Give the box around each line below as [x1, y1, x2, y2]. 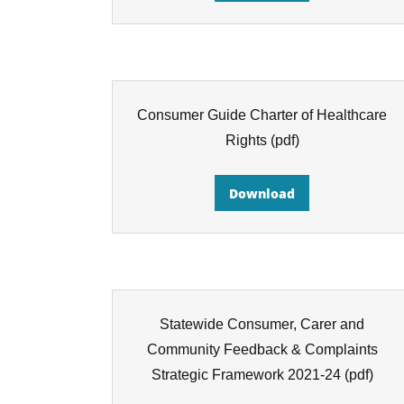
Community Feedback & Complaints [146, 342, 378, 357]
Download [229, 184, 296, 202]
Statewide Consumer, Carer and [160, 317, 365, 332]
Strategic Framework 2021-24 [151, 367, 341, 382]
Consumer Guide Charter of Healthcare [137, 107, 388, 123]
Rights [225, 133, 267, 148]
